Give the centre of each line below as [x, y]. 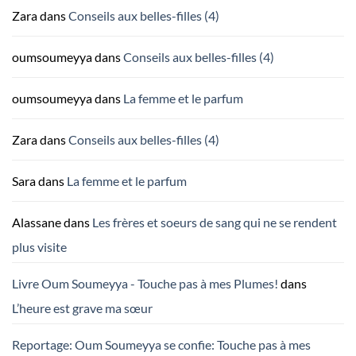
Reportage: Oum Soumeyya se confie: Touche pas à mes [161, 345]
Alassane [37, 222]
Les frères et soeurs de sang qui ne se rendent [215, 222]
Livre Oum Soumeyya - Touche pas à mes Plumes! [145, 284]
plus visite [39, 247]
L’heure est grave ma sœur [82, 308]
